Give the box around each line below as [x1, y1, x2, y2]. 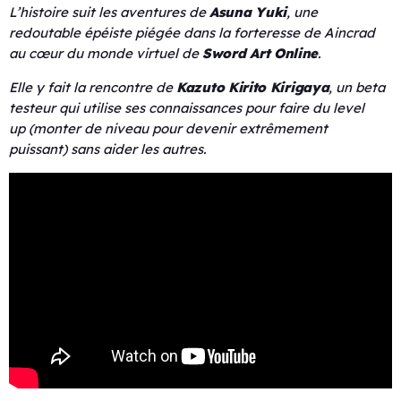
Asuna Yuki [209, 4, 286, 21]
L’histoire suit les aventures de [9, 4, 209, 21]
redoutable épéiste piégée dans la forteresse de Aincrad [9, 24, 375, 42]
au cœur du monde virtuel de [9, 45, 202, 63]
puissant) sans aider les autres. [9, 141, 206, 158]
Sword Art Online [202, 45, 319, 63]
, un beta [328, 79, 386, 97]
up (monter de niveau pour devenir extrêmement [9, 120, 328, 138]
